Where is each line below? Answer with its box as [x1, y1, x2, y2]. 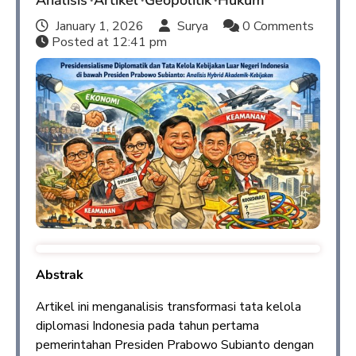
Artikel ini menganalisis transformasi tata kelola [36, 297, 301, 315]
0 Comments [239, 17, 314, 35]
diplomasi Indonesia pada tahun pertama [36, 316, 259, 335]
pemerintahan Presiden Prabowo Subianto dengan [36, 335, 314, 354]
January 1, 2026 [56, 17, 144, 35]
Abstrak [36, 265, 83, 284]
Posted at [48, 33, 112, 51]
